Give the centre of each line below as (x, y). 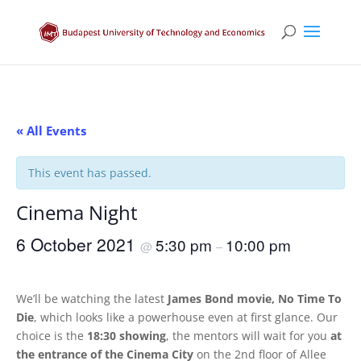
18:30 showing (127, 336)
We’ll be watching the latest (92, 299)
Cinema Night (77, 213)
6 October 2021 (78, 244)
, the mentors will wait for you (248, 336)
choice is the (52, 336)
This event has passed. (90, 173)
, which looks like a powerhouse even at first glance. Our (186, 317)
